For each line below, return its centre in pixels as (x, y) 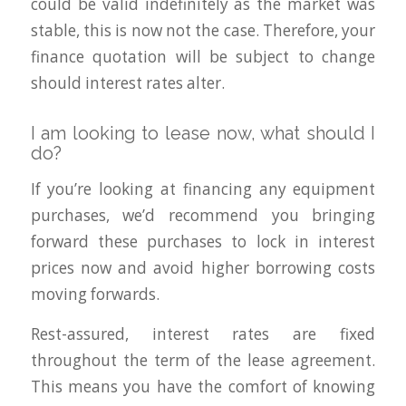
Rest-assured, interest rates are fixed (203, 334)
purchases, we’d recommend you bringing (203, 216)
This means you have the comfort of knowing (203, 387)
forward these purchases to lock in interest (203, 242)
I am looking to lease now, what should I (203, 133)
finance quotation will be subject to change (203, 56)
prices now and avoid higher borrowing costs (203, 268)
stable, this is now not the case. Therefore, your (203, 30)
